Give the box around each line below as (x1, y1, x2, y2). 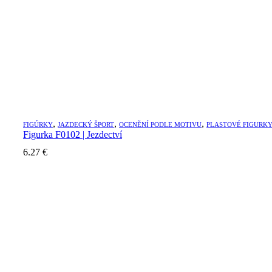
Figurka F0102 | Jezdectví (23, 129, 122, 140)
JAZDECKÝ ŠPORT (58, 120, 114, 128)
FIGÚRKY (23, 120, 53, 128)
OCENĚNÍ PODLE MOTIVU (119, 120, 202, 128)
